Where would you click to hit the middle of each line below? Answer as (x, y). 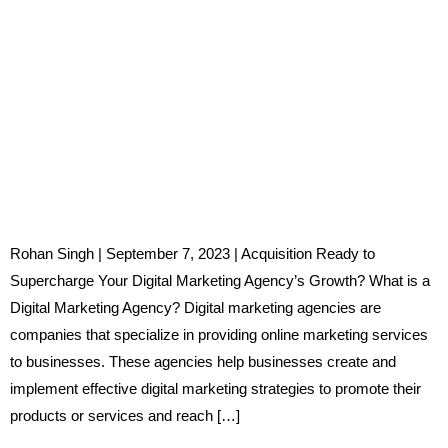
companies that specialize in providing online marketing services (219, 334)
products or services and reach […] (125, 415)
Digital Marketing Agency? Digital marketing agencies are (195, 307)
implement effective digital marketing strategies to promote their (215, 388)
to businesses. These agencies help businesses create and (203, 361)
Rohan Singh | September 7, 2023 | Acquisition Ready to (192, 253)
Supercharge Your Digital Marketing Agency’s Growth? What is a (220, 280)
